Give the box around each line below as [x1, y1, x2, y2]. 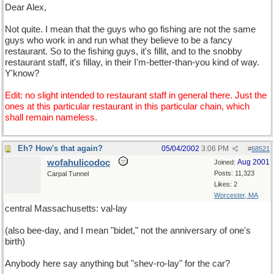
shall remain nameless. [5, 113, 97, 122]
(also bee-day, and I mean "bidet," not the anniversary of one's [5, 226, 251, 235]
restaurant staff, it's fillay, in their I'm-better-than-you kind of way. [5, 57, 259, 67]
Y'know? [5, 68, 39, 78]
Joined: [214, 158, 237, 166]
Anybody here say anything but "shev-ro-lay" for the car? [5, 259, 230, 268]
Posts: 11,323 [214, 169, 254, 177]
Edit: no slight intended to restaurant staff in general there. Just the [5, 91, 267, 100]
